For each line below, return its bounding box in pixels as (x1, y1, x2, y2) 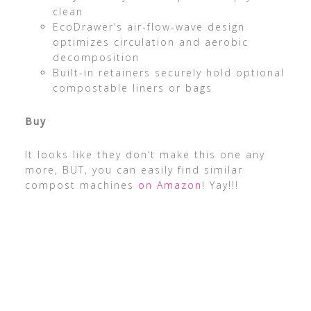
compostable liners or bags (52, 81, 212, 95)
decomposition (52, 51, 140, 65)
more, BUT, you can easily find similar (24, 163, 243, 177)
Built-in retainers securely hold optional (52, 66, 285, 80)
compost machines (24, 178, 138, 192)
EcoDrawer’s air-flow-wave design (52, 20, 245, 34)
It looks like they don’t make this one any (24, 148, 265, 162)
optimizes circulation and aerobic (52, 35, 249, 49)
